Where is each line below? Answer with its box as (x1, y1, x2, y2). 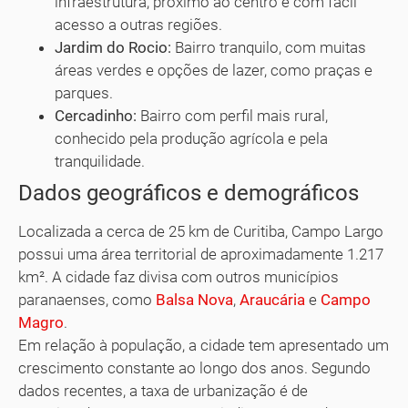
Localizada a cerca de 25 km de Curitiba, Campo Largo (18, 222, 383, 241)
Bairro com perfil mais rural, (137, 107, 328, 126)
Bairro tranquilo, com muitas (171, 38, 366, 57)
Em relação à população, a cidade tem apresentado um (18, 336, 389, 355)
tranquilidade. (55, 152, 145, 171)
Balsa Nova (156, 291, 233, 310)
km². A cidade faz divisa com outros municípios (18, 268, 339, 287)
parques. (55, 84, 113, 103)
